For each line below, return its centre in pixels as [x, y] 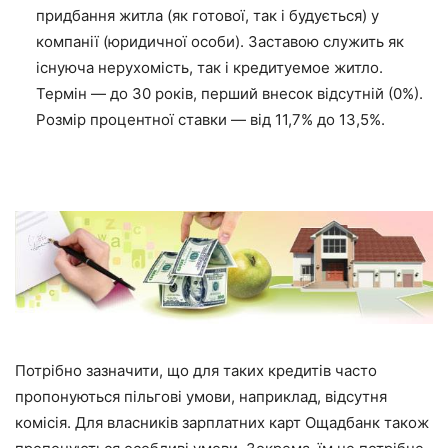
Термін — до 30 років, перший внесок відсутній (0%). [229, 93]
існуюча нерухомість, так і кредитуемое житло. [209, 67]
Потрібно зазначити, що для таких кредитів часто [196, 371]
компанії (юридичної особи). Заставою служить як [220, 41]
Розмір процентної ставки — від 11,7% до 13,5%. [210, 119]
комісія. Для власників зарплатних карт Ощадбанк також [222, 423]
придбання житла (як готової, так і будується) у [207, 15]
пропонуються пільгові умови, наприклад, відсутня [201, 397]
